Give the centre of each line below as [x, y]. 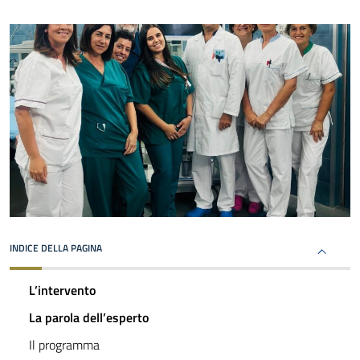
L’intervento [62, 290]
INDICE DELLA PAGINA [56, 248]
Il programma [64, 345]
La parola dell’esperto [89, 318]
